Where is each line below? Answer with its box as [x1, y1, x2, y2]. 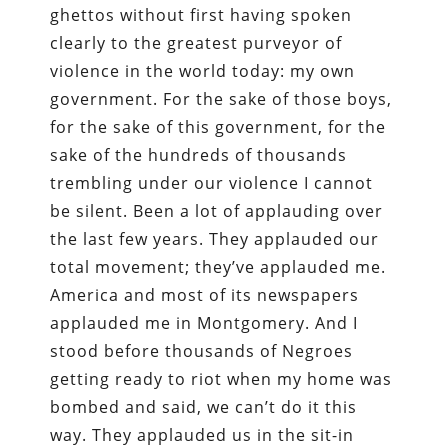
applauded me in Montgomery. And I [50, 311, 359, 334]
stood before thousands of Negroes [50, 339, 354, 362]
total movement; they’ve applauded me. [50, 255, 387, 278]
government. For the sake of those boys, [50, 87, 393, 110]
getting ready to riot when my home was [50, 367, 393, 390]
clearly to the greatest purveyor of [50, 31, 343, 54]
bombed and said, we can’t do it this [50, 395, 358, 418]
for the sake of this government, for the [50, 115, 387, 138]
